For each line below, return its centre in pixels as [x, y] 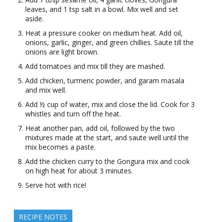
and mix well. [46, 90]
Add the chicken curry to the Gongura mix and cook [107, 162]
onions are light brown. [62, 52]
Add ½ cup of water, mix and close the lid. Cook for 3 [110, 105]
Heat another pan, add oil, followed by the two [100, 128]
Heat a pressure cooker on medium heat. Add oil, [104, 33]
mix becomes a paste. [60, 147]
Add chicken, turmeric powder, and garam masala [105, 81]
